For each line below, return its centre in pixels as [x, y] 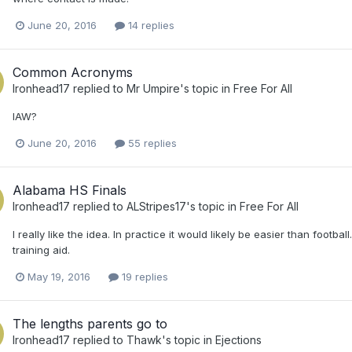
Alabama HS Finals [70, 191]
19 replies [143, 277]
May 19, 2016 [59, 277]
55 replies [151, 143]
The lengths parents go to [90, 324]
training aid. [41, 250]
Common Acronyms [73, 72]
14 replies [150, 25]
